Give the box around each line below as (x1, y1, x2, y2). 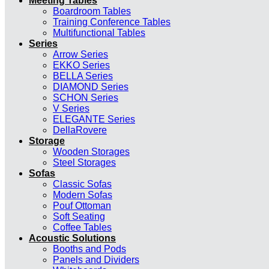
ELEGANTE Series (53, 114, 135, 124)
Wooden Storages (53, 147, 130, 157)
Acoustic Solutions (29, 233, 116, 243)
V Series (53, 103, 89, 113)
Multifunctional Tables (53, 28, 145, 38)
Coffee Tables (53, 222, 112, 232)
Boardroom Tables (53, 6, 131, 16)
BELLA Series (53, 71, 113, 81)
